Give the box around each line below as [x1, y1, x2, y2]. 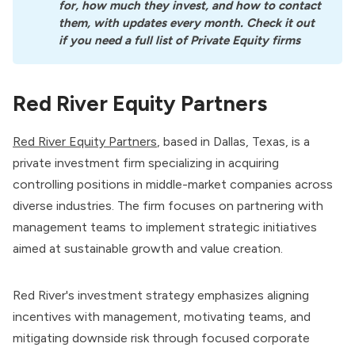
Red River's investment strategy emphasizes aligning [13, 287, 309, 303]
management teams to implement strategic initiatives [13, 219, 317, 235]
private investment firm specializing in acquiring [13, 155, 279, 170]
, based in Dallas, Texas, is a [157, 133, 310, 149]
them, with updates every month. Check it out [59, 15, 315, 30]
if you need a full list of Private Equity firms [59, 32, 301, 48]
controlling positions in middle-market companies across [13, 176, 333, 192]
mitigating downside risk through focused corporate [13, 330, 310, 345]
